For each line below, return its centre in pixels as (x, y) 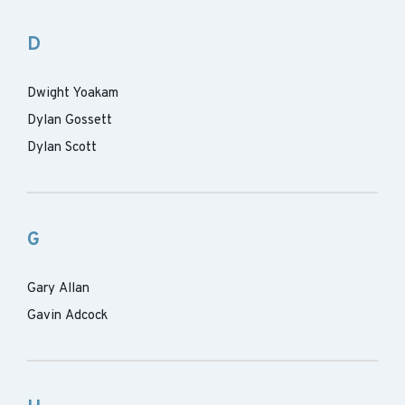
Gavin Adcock (67, 316)
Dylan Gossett (70, 121)
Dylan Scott (62, 148)
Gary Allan (58, 289)
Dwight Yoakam (73, 94)
